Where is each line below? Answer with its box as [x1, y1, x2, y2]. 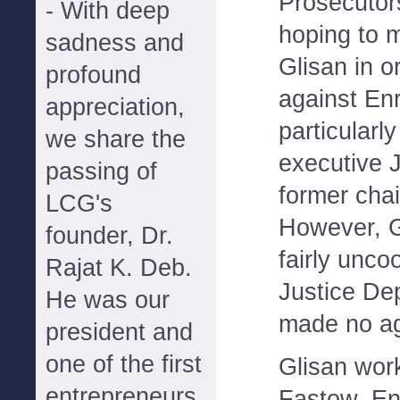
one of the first [46, 351, 202, 378]
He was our [46, 287, 170, 313]
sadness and [46, 29, 184, 56]
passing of [46, 158, 157, 185]
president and [46, 319, 193, 346]
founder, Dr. [46, 222, 173, 249]
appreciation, [46, 94, 185, 121]
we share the [46, 126, 186, 153]
